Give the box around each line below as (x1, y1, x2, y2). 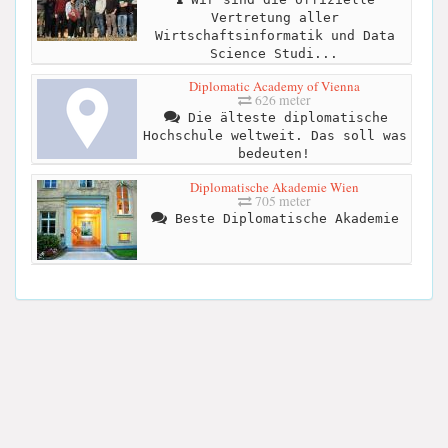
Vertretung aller (210, 10, 339, 26)
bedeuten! (237, 146, 310, 162)
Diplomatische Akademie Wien (190, 177, 359, 196)
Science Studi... (209, 46, 338, 62)
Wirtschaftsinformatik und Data (154, 28, 395, 44)
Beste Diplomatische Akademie (166, 210, 399, 226)
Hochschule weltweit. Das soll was (142, 128, 407, 144)
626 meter (252, 91, 311, 110)
